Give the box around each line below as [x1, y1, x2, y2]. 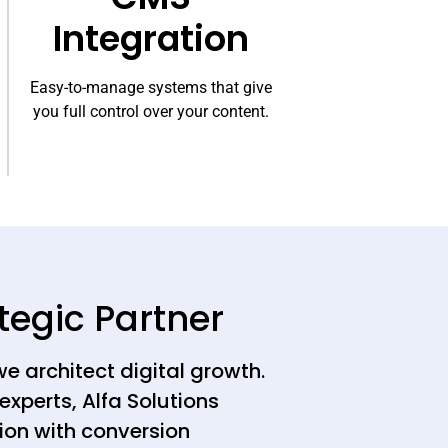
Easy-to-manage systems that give [30, 77, 273, 97]
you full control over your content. [33, 101, 270, 121]
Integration [53, 13, 250, 63]
